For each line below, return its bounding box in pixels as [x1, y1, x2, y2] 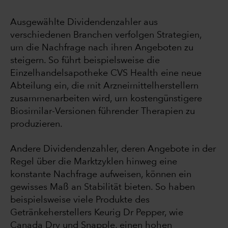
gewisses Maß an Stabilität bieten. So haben [10, 182, 195, 192]
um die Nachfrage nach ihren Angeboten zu [10, 43, 193, 52]
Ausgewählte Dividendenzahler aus [10, 17, 158, 27]
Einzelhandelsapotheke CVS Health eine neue [10, 68, 202, 78]
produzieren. [10, 119, 63, 129]
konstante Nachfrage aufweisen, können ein [10, 169, 191, 179]
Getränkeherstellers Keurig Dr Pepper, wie [10, 208, 183, 217]
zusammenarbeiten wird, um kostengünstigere [10, 94, 202, 103]
